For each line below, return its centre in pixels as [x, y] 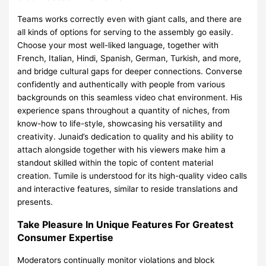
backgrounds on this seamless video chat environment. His [130, 98]
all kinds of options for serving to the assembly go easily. [126, 32]
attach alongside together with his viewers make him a [122, 150]
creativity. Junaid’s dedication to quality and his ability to [126, 137]
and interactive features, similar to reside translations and [128, 189]
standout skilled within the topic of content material [115, 163]
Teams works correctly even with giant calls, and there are [130, 19]
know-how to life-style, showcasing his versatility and [120, 124]
